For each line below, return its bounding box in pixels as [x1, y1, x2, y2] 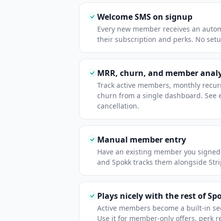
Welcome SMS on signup [97, 11, 192, 22]
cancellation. [97, 101, 139, 110]
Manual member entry [97, 134, 186, 145]
